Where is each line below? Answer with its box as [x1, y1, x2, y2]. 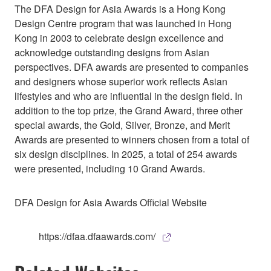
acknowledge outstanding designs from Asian [15, 45, 209, 60]
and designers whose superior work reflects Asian [15, 74, 227, 89]
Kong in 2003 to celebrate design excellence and [15, 31, 224, 45]
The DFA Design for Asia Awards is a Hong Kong [15, 2, 226, 16]
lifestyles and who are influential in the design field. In [15, 89, 243, 103]
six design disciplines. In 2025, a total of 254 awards [15, 147, 237, 162]
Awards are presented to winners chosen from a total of [15, 132, 249, 147]
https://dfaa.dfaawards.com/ [39, 229, 155, 244]
